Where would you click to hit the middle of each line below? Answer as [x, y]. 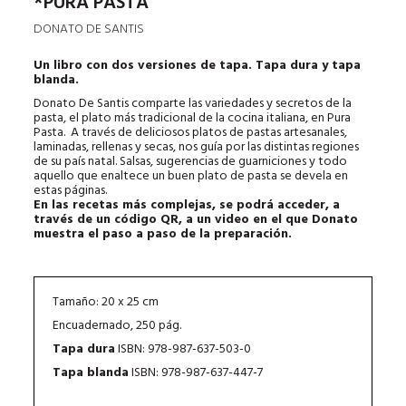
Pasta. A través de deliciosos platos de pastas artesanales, [191, 132]
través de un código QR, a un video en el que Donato [196, 219]
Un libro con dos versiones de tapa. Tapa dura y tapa [198, 65]
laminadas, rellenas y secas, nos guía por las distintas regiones [197, 147]
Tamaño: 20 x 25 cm [106, 302]
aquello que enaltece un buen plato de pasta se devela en [191, 176]
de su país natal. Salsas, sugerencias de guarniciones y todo [191, 161]
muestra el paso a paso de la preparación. [165, 234]
